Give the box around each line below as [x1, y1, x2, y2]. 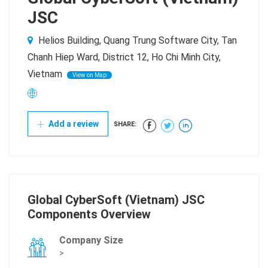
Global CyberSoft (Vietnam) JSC [28, 193, 205, 208]
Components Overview [28, 207, 151, 222]
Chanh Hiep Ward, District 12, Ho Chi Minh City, [28, 51, 221, 63]
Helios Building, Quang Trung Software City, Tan [36, 35, 237, 47]
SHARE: [114, 120, 136, 129]
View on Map [72, 72, 106, 79]
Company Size [59, 234, 123, 246]
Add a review [47, 119, 99, 129]
